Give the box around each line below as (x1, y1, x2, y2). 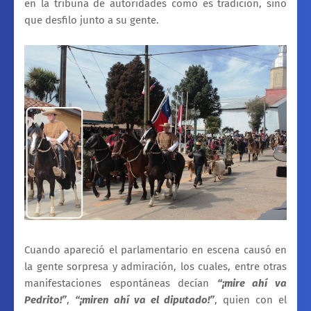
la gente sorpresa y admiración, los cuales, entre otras (24, 260, 287, 274)
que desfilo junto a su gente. (24, 13, 159, 26)
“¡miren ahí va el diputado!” (75, 294, 215, 307)
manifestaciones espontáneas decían (24, 277, 217, 290)
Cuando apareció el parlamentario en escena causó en (24, 244, 287, 257)
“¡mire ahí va (217, 277, 287, 290)
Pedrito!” (24, 294, 67, 307)
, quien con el (215, 294, 287, 307)
